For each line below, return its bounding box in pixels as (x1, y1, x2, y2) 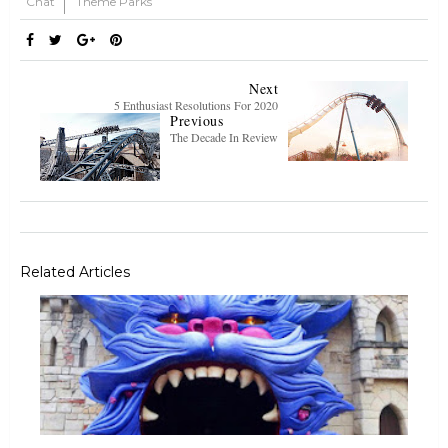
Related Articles (20, 262, 130, 281)
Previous (170, 110, 223, 130)
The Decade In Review (170, 128, 278, 145)
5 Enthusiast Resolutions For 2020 (114, 96, 278, 113)
